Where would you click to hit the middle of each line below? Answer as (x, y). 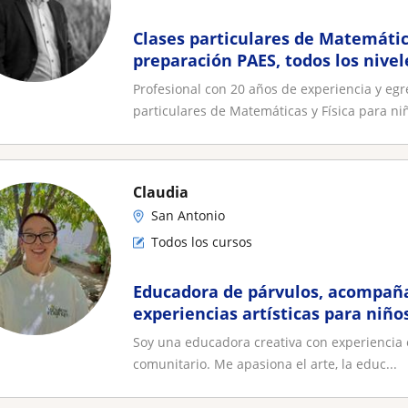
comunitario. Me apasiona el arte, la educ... (265, 364)
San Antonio (188, 215)
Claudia (161, 192)
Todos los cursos (202, 242)
